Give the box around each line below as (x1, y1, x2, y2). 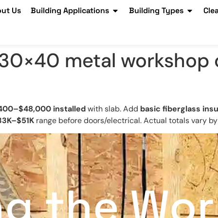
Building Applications (31, 5, 109, 16)
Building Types (129, 5, 183, 16)
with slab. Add (86, 103, 140, 114)
